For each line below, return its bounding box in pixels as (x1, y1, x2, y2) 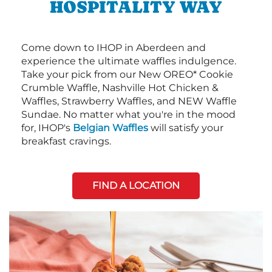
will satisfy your (148, 121, 223, 134)
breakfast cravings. (21, 135, 111, 147)
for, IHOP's (21, 121, 73, 134)
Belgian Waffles (73, 121, 148, 134)
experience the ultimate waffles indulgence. (21, 55, 236, 67)
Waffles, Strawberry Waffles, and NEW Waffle (21, 95, 237, 107)
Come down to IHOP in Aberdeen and (21, 41, 206, 53)
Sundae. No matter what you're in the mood (21, 108, 236, 120)
